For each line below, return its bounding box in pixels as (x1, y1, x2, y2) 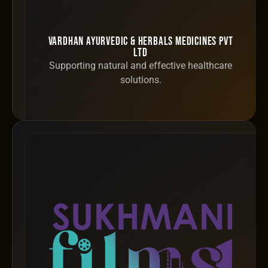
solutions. (120, 74, 162, 86)
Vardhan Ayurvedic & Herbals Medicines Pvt (48, 35, 233, 49)
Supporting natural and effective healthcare (49, 60, 232, 72)
